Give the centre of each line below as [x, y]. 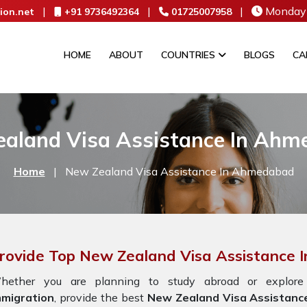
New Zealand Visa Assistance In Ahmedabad [179, 171]
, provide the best [101, 297]
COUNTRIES [189, 55]
